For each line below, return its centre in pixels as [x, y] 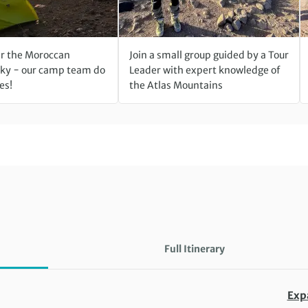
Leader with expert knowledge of [205, 70]
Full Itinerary [195, 249]
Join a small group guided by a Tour [209, 55]
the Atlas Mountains [176, 86]
